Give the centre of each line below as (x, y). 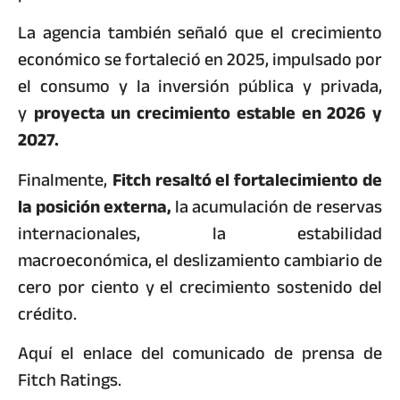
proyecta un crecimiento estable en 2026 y (208, 113)
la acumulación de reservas (278, 206)
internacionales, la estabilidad (200, 233)
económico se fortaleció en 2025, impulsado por (200, 60)
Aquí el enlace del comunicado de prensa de (200, 354)
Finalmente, (65, 179)
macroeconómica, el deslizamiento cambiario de (200, 260)
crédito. (47, 313)
